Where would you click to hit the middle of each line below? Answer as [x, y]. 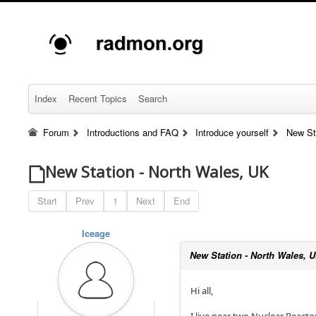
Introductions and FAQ [132, 132]
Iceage [96, 233]
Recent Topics [98, 98]
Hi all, [202, 291]
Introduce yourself [232, 132]
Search [153, 98]
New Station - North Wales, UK [157, 171]
